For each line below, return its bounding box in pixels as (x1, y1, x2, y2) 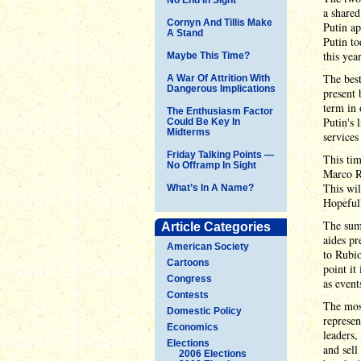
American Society (167, 240, 249, 252)
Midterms (167, 126, 210, 138)
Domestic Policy (167, 305, 242, 317)
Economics (167, 321, 218, 333)
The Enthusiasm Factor (167, 105, 273, 117)
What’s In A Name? (167, 181, 254, 193)
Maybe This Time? (167, 49, 250, 61)
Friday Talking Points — (167, 148, 274, 160)
